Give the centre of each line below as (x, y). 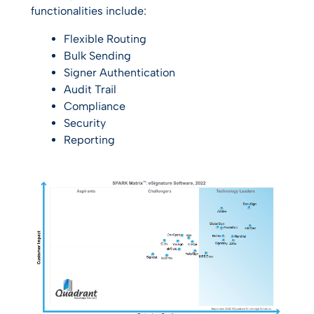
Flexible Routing (105, 39)
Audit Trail (90, 90)
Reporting (89, 140)
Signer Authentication (120, 73)
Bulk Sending (97, 56)
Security (85, 123)
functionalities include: (89, 11)
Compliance (95, 107)
